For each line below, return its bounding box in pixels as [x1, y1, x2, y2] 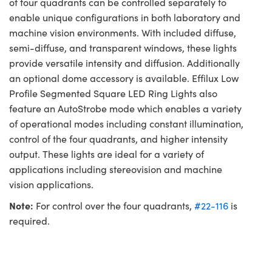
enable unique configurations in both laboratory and [9, 11, 240, 24]
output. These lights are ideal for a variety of [9, 148, 204, 161]
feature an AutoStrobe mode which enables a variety [9, 102, 242, 115]
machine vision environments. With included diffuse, [9, 26, 236, 39]
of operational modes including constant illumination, [9, 117, 243, 131]
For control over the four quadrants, [33, 199, 194, 212]
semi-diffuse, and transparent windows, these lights [9, 41, 237, 55]
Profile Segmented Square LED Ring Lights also [9, 87, 217, 100]
